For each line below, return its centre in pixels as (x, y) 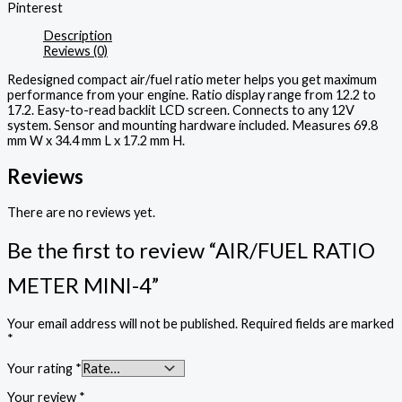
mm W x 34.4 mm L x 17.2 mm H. (96, 140)
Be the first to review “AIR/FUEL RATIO (191, 250)
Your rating (41, 368)
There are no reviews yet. (81, 213)
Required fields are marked (317, 324)
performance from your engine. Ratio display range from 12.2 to (192, 94)
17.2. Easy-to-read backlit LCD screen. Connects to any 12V (181, 109)
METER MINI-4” (83, 285)
